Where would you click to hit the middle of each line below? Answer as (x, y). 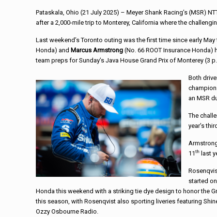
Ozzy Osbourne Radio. (67, 211)
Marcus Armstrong (97, 50)
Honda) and (54, 50)
